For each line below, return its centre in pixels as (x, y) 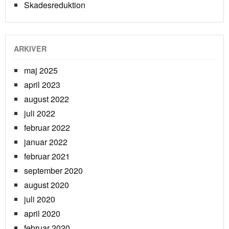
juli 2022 (40, 113)
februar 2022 (47, 128)
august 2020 (47, 185)
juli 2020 (40, 199)
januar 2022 (46, 142)
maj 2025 (41, 71)
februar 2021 (47, 156)
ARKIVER (30, 48)
